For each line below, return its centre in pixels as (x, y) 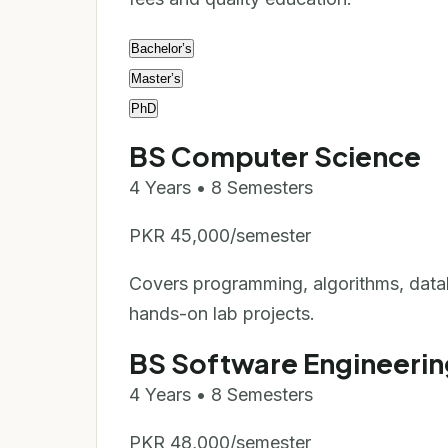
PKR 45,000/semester (220, 235)
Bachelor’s (161, 48)
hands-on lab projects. (222, 313)
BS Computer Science (275, 156)
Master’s (156, 78)
